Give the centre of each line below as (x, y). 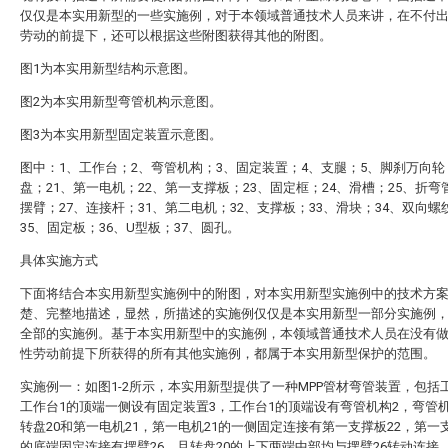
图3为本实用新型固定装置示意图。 (121, 134)
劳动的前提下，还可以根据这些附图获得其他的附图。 (176, 35)
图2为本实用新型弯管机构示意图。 (121, 101)
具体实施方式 (59, 260)
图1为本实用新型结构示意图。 (108, 68)
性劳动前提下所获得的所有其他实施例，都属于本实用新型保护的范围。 (228, 353)
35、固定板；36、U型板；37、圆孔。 (130, 227)
